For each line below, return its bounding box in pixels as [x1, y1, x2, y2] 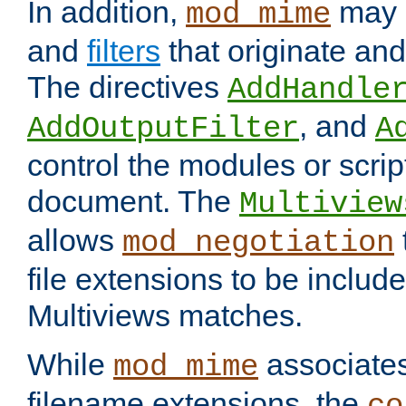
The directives [27, 70, 227, 105]
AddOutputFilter [27, 111, 299, 147]
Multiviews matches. [27, 298, 303, 333]
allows [27, 223, 122, 258]
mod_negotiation [122, 226, 394, 261]
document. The [27, 184, 239, 219]
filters [87, 34, 160, 69]
